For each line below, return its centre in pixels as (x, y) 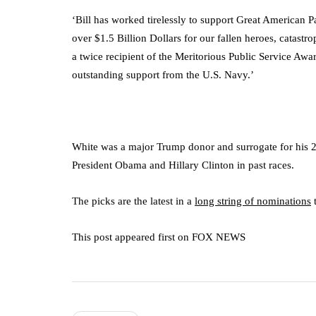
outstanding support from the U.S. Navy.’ (163, 74)
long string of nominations (253, 201)
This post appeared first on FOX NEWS (159, 237)
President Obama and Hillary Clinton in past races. (183, 165)
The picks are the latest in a (133, 201)
